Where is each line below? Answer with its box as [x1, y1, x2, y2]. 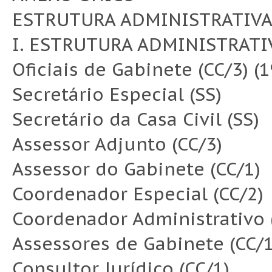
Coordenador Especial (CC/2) [12, 182, 263, 206]
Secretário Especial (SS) [12, 83, 222, 106]
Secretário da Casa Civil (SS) [12, 107, 259, 131]
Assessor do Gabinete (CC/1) [12, 157, 260, 181]
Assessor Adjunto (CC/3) [12, 132, 222, 156]
